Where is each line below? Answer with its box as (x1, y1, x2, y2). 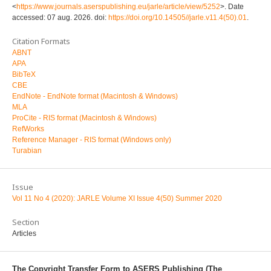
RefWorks (12, 124, 44, 133)
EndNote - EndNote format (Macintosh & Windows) (12, 91, 178, 100)
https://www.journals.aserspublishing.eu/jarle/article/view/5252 (16, 2, 220, 11)
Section (12, 216, 39, 227)
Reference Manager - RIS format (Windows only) (12, 135, 171, 144)
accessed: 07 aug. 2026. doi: (12, 13, 108, 22)
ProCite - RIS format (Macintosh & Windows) (12, 113, 157, 122)
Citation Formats (12, 35, 70, 47)
